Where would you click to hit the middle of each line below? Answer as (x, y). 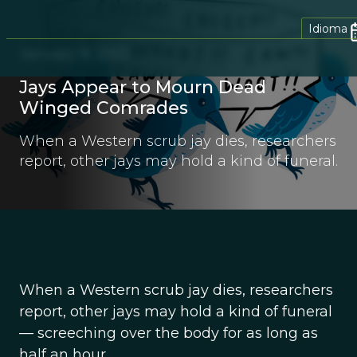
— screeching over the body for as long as (169, 333)
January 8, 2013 (74, 54)
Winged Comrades (104, 108)
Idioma (328, 28)
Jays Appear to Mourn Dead (143, 87)
